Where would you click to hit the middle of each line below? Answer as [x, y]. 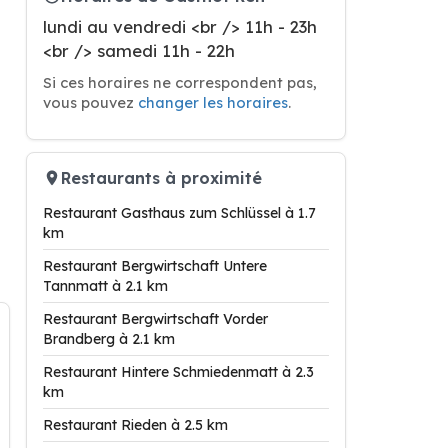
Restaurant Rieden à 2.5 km [135, 425]
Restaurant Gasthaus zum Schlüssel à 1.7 [179, 213]
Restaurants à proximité [161, 177]
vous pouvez [90, 102]
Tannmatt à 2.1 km [105, 286]
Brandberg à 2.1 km [109, 339]
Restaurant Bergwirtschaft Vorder [155, 319]
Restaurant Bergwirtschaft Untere [155, 266]
